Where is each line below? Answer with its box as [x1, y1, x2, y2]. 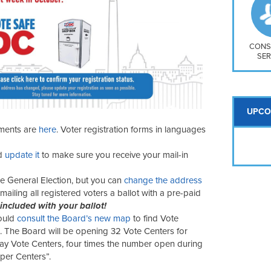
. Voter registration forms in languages [56, 123, 206, 135]
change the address [124, 174, 202, 186]
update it [5, 149, 39, 160]
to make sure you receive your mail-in [42, 149, 188, 160]
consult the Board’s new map [17, 212, 131, 224]
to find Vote [133, 212, 178, 224]
